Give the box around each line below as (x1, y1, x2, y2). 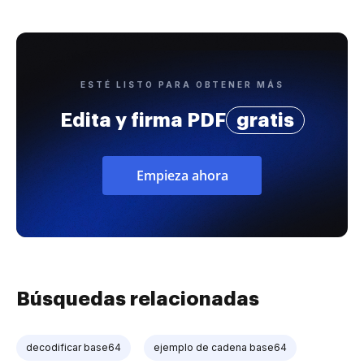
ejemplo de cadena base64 (154, 340, 287, 353)
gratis (236, 110, 294, 130)
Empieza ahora (136, 166, 228, 184)
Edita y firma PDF (59, 110, 226, 130)
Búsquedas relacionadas (16, 288, 259, 309)
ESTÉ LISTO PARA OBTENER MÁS (80, 79, 284, 89)
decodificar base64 (26, 340, 121, 353)
